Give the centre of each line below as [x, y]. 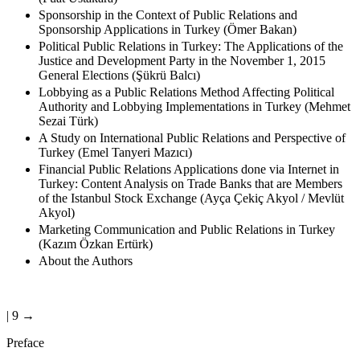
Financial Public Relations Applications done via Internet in [189, 183]
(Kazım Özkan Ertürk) [96, 258]
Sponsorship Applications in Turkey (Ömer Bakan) [168, 43]
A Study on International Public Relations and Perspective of [192, 152]
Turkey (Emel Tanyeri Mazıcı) [115, 166]
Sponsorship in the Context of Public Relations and [168, 29]
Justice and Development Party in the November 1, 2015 [182, 75]
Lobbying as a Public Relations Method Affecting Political [186, 106]
